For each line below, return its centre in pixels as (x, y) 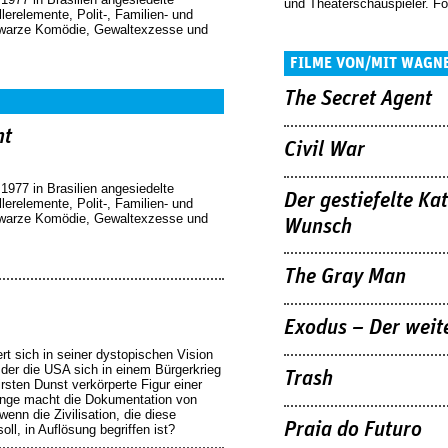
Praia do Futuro (353, 429)
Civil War (324, 149)
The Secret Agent (358, 99)
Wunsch (318, 226)
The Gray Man (345, 277)
